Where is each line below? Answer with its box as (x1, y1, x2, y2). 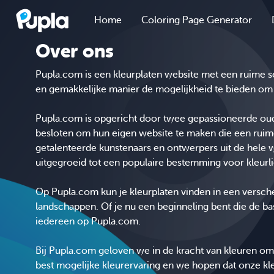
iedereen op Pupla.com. (35, 215, 141, 227)
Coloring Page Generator (141, 14, 252, 26)
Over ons (35, 40, 114, 62)
